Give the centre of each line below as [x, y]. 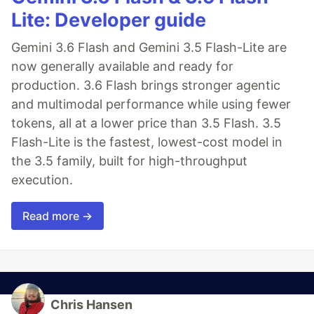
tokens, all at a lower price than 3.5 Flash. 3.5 [146, 123]
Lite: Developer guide [109, 20]
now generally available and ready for [122, 67]
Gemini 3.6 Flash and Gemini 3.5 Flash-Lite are [149, 48]
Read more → [57, 216]
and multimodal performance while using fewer [151, 104]
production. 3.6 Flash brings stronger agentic [146, 86]
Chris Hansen [91, 305]
